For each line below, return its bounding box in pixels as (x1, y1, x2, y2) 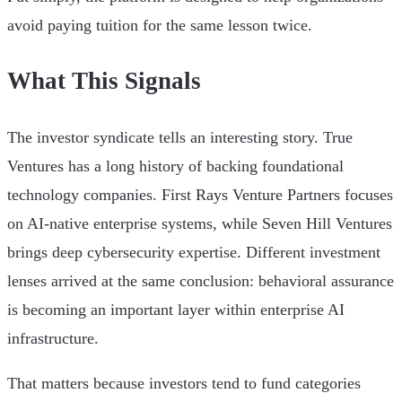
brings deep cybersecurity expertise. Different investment (7, 242, 380, 261)
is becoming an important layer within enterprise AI (7, 300, 345, 319)
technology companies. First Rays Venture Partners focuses (7, 185, 393, 204)
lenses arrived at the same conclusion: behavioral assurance (7, 271, 394, 290)
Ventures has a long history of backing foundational (7, 156, 344, 175)
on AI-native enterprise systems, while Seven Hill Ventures (7, 214, 392, 232)
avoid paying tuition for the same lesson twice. (7, 16, 312, 35)
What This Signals (7, 67, 201, 95)
